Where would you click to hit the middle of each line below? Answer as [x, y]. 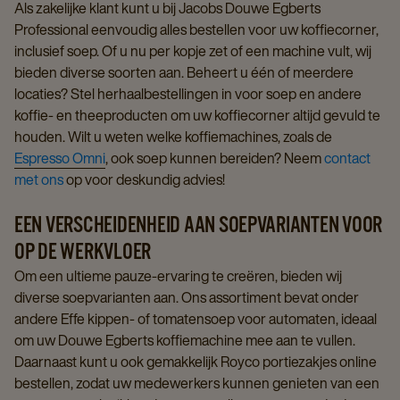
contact [347, 158]
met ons [39, 179]
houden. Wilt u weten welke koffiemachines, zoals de [173, 137]
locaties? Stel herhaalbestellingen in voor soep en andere [188, 94]
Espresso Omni [60, 158]
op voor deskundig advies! [144, 179]
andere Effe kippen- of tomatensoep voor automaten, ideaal [196, 319]
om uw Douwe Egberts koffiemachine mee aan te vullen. [185, 340]
